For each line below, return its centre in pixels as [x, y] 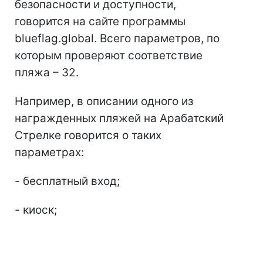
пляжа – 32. [47, 72]
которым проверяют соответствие [109, 55]
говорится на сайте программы [100, 21]
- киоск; [36, 210]
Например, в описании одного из [104, 101]
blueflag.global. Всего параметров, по [117, 38]
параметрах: [49, 152]
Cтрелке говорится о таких [88, 135]
